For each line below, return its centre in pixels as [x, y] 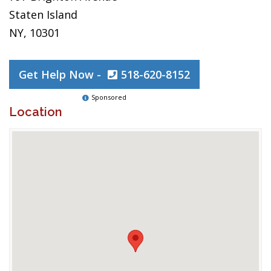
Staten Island [43, 15]
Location [36, 112]
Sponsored [109, 97]
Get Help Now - [61, 74]
